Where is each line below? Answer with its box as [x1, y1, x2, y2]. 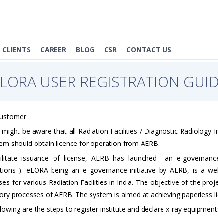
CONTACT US [127, 45, 171, 54]
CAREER [40, 45, 66, 54]
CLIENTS [2, 45, 31, 54]
